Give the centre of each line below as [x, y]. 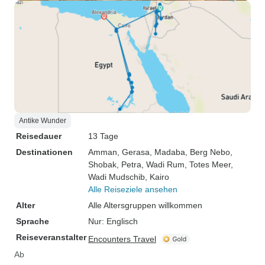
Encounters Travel [122, 239]
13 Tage [103, 136]
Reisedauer [39, 136]
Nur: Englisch [113, 221]
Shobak [102, 164]
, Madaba [167, 152]
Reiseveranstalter [51, 237]
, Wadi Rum [163, 164]
